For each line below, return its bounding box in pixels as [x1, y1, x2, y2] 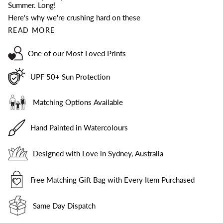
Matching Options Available [33, 97, 123, 107]
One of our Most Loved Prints [28, 48, 126, 58]
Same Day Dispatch [33, 201, 96, 210]
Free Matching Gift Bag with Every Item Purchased [30, 175, 195, 184]
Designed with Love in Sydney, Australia [33, 149, 163, 158]
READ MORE [8, 26, 55, 35]
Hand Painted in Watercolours [30, 123, 128, 132]
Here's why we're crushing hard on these [8, 12, 140, 22]
